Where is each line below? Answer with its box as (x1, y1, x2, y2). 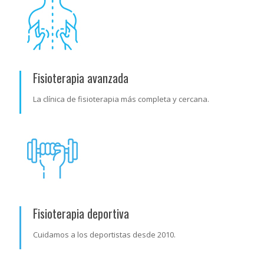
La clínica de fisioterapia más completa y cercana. (33, 94, 209, 105)
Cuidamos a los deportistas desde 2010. (33, 229, 176, 240)
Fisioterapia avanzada (33, 69, 128, 87)
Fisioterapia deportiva (33, 204, 129, 223)
